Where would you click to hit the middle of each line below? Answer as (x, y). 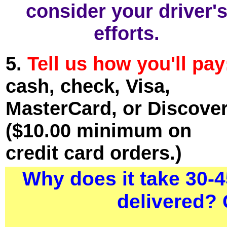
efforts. (126, 33)
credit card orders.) (94, 153)
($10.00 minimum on (99, 130)
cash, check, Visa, (88, 86)
